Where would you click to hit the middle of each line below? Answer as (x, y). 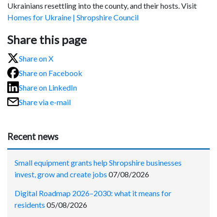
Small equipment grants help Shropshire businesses (98, 162)
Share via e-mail (45, 102)
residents (30, 204)
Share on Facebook (51, 73)
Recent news (33, 137)
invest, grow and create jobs (61, 174)
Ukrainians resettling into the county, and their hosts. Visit (102, 6)
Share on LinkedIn (48, 87)
